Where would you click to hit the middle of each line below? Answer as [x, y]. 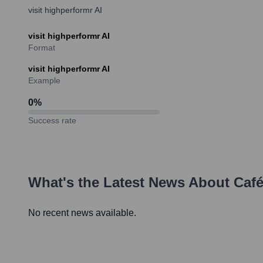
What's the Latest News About [131, 182]
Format [42, 47]
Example [44, 80]
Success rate [52, 120]
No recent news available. [82, 213]
